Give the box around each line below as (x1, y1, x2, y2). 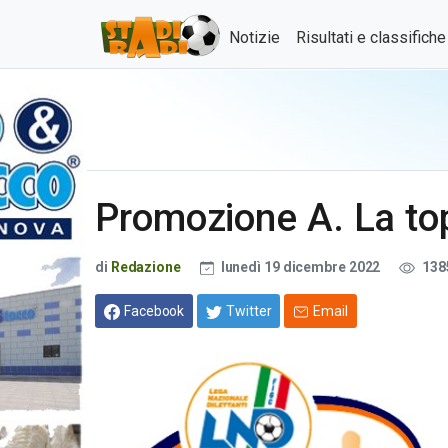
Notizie (229, 28, 280, 47)
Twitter (226, 302, 272, 319)
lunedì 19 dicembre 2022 (217, 259, 384, 275)
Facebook (124, 302, 185, 319)
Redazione (110, 259, 184, 275)
